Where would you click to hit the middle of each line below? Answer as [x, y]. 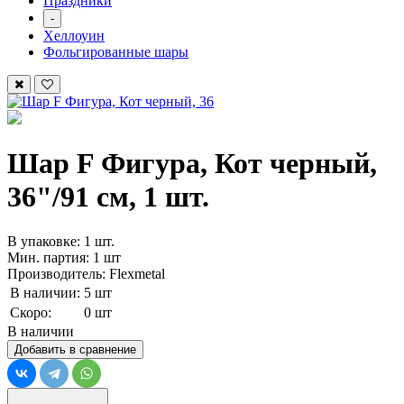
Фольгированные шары [116, 52]
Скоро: [31, 312]
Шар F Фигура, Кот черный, [192, 164]
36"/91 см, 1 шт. [108, 197]
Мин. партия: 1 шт [64, 257]
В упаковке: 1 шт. [61, 241]
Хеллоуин [74, 36]
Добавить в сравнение [75, 349]
